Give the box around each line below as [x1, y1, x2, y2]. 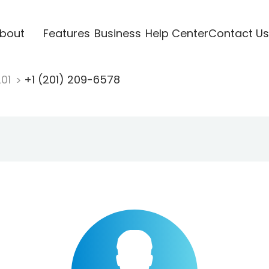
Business [94, 25, 141, 41]
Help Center [145, 25, 208, 41]
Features [43, 25, 90, 41]
